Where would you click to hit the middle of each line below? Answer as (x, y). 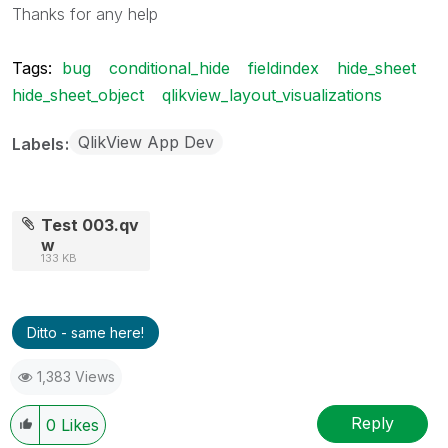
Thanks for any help (85, 13)
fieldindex (283, 67)
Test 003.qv (90, 224)
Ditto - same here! (85, 332)
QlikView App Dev (146, 141)
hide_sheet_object (78, 94)
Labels (40, 143)
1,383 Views (76, 376)
